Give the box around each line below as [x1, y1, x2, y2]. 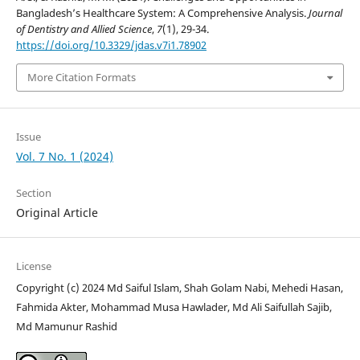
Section [15, 185, 51, 200]
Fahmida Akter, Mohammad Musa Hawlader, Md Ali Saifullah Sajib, [15, 299, 332, 314]
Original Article [15, 204, 98, 220]
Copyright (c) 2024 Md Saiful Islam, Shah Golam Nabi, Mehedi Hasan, [15, 280, 343, 295]
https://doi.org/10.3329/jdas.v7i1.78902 [15, 38, 207, 53]
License [15, 258, 51, 273]
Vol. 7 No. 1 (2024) [15, 148, 113, 164]
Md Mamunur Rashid [15, 318, 117, 333]
